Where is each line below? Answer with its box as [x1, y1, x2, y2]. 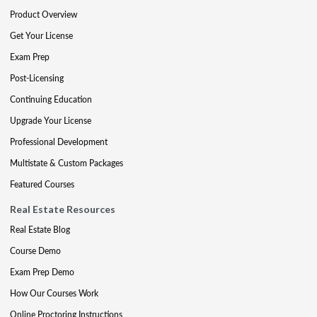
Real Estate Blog [10, 224, 70, 236]
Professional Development [10, 136, 108, 148]
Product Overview [10, 8, 77, 21]
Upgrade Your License [10, 115, 91, 127]
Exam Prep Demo [10, 266, 74, 278]
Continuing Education [10, 93, 92, 105]
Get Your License [10, 30, 73, 42]
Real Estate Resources [10, 203, 115, 215]
